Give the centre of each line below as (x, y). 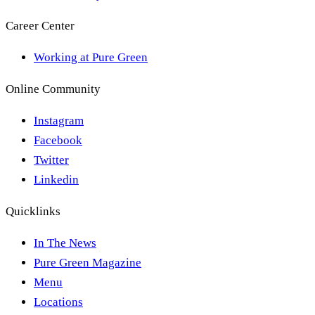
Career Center (40, 26)
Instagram (59, 121)
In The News (65, 243)
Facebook (58, 141)
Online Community (53, 89)
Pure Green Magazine (88, 263)
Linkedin (56, 180)
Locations (58, 302)
